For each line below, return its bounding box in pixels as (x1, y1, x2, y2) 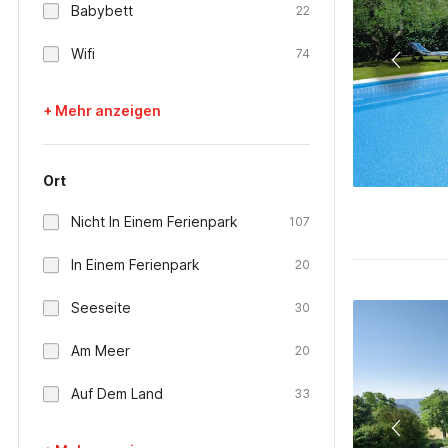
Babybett (71, 2, 133, 19)
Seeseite (71, 299, 131, 316)
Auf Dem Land (71, 385, 163, 402)
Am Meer (71, 342, 130, 359)
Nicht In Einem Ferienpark (71, 213, 238, 230)
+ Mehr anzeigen (43, 102, 161, 119)
